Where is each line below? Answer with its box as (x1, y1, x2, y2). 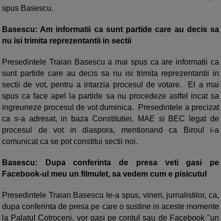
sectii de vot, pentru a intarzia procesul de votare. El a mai (2, 80, 219, 89)
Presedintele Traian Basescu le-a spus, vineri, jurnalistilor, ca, (2, 190, 219, 199)
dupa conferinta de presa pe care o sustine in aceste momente (2, 202, 219, 211)
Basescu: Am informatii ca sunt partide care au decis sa (2, 25, 219, 34)
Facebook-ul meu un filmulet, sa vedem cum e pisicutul (2, 169, 209, 178)
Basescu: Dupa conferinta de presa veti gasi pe (2, 158, 219, 167)
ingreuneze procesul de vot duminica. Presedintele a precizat (2, 103, 219, 111)
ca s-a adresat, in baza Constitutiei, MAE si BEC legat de (2, 114, 219, 123)
